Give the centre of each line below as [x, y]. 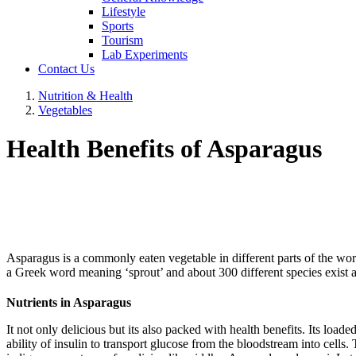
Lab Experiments [145, 54]
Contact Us [66, 69]
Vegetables [65, 110]
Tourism [122, 40]
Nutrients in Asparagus [69, 302]
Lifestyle [124, 12]
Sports [118, 26]
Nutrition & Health [85, 96]
